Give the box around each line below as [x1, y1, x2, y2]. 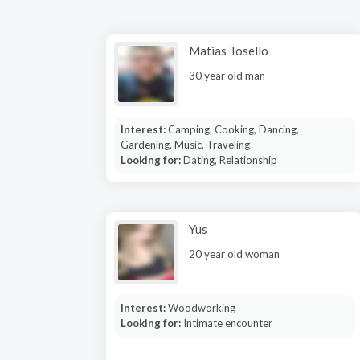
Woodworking [167, 301, 235, 314]
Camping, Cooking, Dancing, [167, 123, 299, 136]
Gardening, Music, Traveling [120, 138, 250, 151]
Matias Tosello [189, 43, 268, 58]
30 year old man [189, 69, 265, 82]
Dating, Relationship [182, 153, 277, 166]
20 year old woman [189, 247, 280, 260]
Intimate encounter [182, 317, 272, 329]
